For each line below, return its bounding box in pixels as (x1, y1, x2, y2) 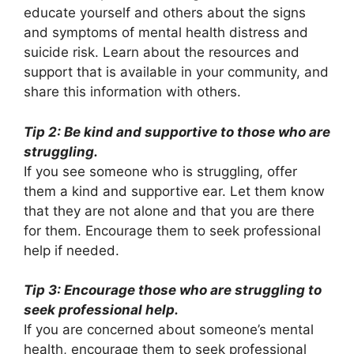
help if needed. (24, 242, 119, 258)
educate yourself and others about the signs (24, 5, 306, 21)
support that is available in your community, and (24, 64, 329, 81)
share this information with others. (24, 84, 241, 100)
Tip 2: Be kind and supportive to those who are (24, 123, 330, 140)
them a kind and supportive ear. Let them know (24, 183, 325, 199)
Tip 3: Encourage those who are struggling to (24, 282, 322, 299)
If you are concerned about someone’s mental (24, 322, 314, 338)
